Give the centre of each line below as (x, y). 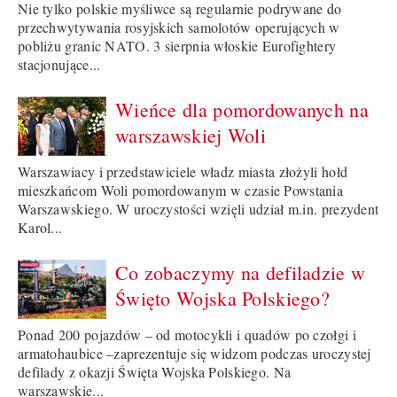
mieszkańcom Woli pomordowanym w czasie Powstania (181, 191)
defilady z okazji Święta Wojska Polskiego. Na (155, 372)
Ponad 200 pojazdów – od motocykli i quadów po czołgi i (187, 335)
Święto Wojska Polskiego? (223, 299)
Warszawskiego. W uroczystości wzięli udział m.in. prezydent (198, 209)
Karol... (40, 228)
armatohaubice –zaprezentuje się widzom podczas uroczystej (195, 354)
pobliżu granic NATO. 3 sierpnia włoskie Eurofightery (177, 46)
